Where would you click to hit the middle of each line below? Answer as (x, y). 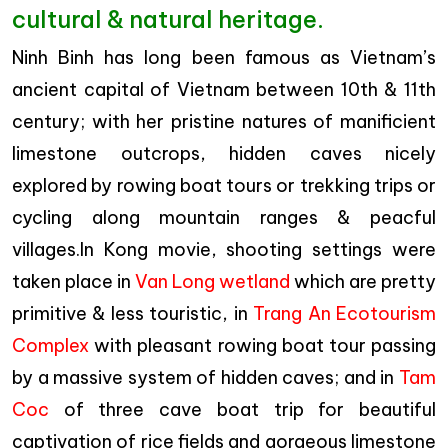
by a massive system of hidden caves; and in (205, 377)
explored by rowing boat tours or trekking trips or (224, 185)
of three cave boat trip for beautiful (242, 409)
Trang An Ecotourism (345, 313)
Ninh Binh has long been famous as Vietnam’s (224, 57)
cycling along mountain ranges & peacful (224, 217)
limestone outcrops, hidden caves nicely (224, 153)
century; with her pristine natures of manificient (224, 121)
